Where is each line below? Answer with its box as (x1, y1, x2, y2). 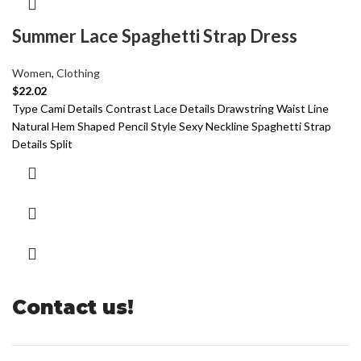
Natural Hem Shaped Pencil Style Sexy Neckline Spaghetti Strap (12, 118, 331, 133)
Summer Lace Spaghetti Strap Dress (12, 24, 297, 47)
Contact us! (12, 295, 134, 319)
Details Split (12, 136, 73, 151)
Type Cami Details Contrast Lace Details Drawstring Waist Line (12, 101, 329, 115)
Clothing (56, 65, 100, 80)
